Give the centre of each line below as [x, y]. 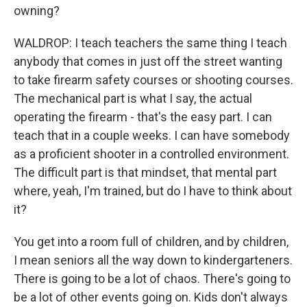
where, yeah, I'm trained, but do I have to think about [153, 191]
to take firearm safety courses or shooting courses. [153, 80]
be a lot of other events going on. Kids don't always [151, 297]
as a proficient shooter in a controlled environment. [151, 154]
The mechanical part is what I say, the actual [133, 98]
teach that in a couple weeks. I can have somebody [152, 135]
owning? [37, 11]
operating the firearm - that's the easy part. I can [143, 117]
